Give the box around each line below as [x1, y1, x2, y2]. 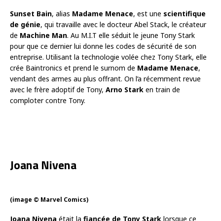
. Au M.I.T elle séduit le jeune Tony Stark [67, 30, 195, 40]
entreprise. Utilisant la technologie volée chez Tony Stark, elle [10, 52, 207, 62]
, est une [133, 8, 163, 18]
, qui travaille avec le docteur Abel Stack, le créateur [40, 19, 206, 29]
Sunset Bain [10, 8, 52, 18]
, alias [52, 8, 72, 18]
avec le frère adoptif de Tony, [10, 84, 106, 94]
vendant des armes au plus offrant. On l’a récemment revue [10, 74, 201, 83]
